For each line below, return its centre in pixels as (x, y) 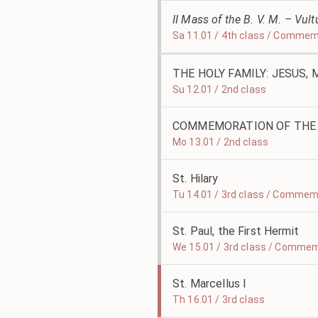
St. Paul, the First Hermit (236, 231)
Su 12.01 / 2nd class (219, 89)
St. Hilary (196, 179)
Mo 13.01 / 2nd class (220, 142)
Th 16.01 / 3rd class (219, 300)
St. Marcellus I (210, 284)
